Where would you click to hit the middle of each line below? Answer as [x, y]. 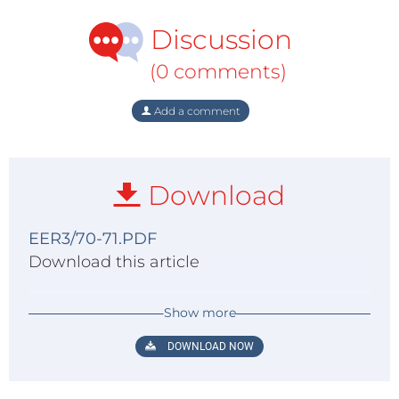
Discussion [218, 40]
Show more [199, 313]
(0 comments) [218, 72]
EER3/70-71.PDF [93, 239]
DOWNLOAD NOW [209, 346]
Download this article [114, 262]
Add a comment [196, 111]
